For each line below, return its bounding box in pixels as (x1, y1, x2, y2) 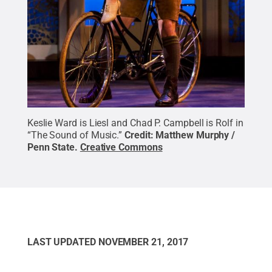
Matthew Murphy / (155, 129, 236, 141)
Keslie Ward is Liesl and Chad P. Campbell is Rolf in (27, 117, 243, 129)
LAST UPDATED (27, 236, 98, 248)
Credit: (124, 129, 156, 141)
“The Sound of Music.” (27, 129, 123, 141)
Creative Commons (80, 141, 163, 153)
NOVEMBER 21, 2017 (98, 236, 189, 248)
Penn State (27, 141, 75, 153)
